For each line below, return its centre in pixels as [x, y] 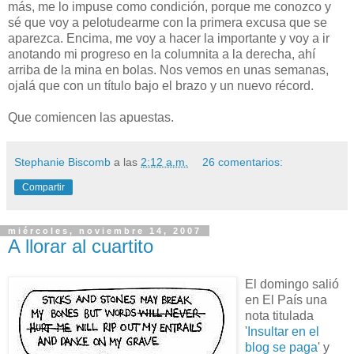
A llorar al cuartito [81, 246]
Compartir [43, 187]
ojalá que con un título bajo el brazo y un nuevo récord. [161, 85]
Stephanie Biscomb [62, 162]
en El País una [286, 299]
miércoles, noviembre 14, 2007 [105, 230]
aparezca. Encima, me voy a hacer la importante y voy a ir [169, 38]
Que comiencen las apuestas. [91, 117]
